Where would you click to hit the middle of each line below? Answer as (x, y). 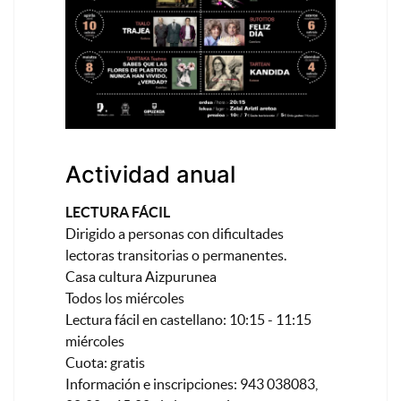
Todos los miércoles (125, 299)
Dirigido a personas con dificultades (175, 234)
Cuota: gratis (106, 363)
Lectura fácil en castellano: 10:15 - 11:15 (189, 320)
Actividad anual (151, 175)
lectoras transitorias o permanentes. (176, 256)
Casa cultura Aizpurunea (141, 277)
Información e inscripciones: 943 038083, (192, 384)
